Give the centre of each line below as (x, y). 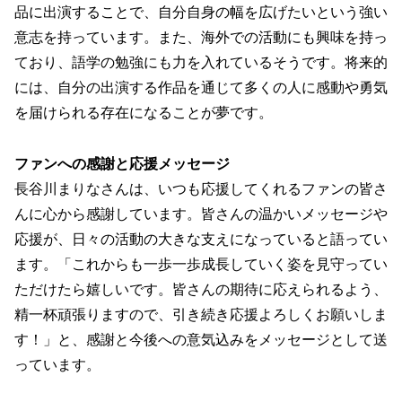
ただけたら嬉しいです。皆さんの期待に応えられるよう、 (201, 289)
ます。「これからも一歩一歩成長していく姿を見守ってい (201, 264)
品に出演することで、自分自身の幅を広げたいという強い (201, 12)
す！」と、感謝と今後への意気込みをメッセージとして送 (201, 339)
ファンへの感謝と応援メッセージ (122, 163)
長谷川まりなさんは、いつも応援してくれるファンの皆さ (201, 188)
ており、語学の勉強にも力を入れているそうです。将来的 (201, 62)
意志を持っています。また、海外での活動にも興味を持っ (201, 37)
